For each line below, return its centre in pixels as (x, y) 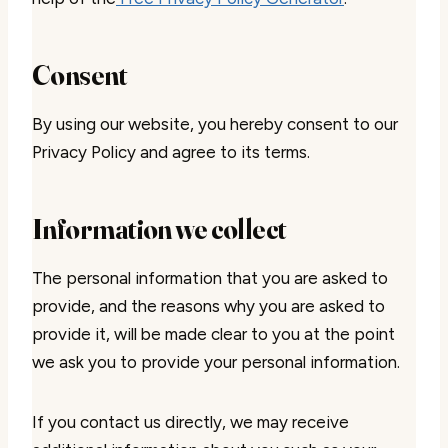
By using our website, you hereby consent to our (215, 124)
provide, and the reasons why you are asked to (208, 306)
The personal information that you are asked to (210, 278)
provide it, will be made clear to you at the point (213, 334)
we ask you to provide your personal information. (216, 362)
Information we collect (159, 229)
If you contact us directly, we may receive (190, 422)
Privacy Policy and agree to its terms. (171, 152)
